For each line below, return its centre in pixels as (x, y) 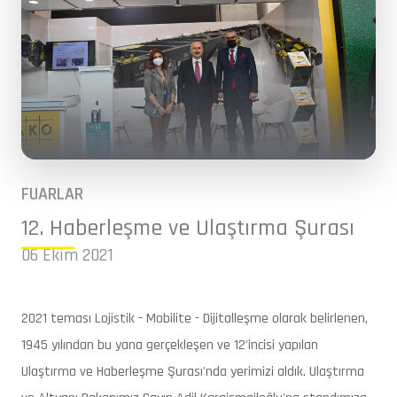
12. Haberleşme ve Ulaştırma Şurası (188, 228)
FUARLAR (52, 194)
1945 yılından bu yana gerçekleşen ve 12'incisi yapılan (170, 345)
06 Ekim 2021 (67, 255)
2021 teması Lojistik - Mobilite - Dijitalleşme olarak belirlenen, (195, 319)
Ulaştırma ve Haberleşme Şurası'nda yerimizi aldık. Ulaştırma (193, 372)
